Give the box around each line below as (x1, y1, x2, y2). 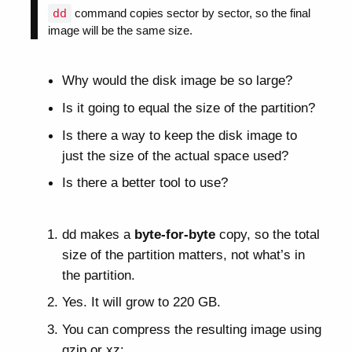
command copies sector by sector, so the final (71, 6, 311, 20)
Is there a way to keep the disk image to (61, 126, 297, 143)
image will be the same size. (48, 24, 193, 37)
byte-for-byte (134, 225, 215, 242)
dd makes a (61, 225, 134, 242)
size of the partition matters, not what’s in (61, 246, 305, 262)
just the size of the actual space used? (61, 147, 288, 163)
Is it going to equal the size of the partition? (61, 99, 315, 115)
